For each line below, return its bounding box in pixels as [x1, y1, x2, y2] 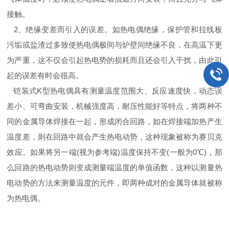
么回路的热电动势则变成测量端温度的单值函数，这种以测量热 [7, 163, 222, 172]
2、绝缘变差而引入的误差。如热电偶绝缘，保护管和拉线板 [7, 25, 222, 34]
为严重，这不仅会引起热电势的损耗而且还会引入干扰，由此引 [7, 56, 222, 64]
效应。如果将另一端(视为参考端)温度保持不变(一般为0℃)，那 [7, 148, 222, 156]
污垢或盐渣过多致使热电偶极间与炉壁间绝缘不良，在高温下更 [7, 40, 222, 49]
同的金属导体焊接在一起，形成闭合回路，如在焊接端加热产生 [7, 117, 222, 126]
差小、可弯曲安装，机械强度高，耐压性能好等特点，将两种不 [7, 102, 222, 110]
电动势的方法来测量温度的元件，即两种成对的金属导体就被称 [7, 178, 222, 187]
